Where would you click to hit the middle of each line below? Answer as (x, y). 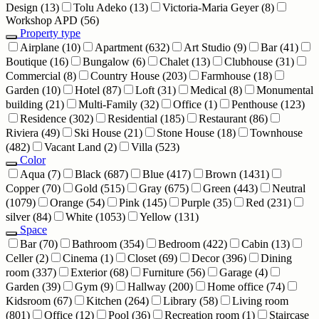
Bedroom (181, 244)
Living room (260, 300)
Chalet (176, 61)
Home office (237, 286)
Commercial (35, 75)
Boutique (28, 61)
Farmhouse (227, 75)
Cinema (82, 258)
